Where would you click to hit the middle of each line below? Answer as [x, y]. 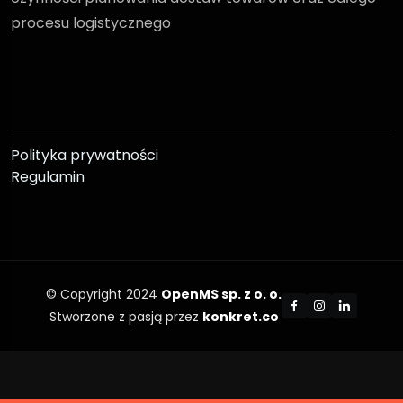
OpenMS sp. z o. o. [221, 294]
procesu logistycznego [91, 22]
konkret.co [240, 316]
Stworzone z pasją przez [125, 316]
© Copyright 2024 [103, 294]
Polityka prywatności [85, 155]
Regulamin [48, 176]
